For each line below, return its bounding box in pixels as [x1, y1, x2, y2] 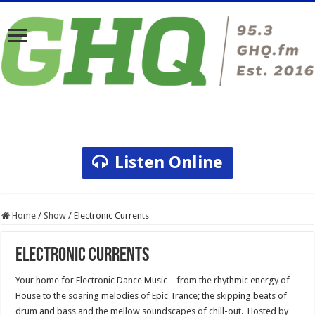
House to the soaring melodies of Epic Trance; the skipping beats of [15, 290, 288, 302]
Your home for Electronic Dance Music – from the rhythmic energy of [15, 275, 290, 286]
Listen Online [114, 153, 223, 173]
